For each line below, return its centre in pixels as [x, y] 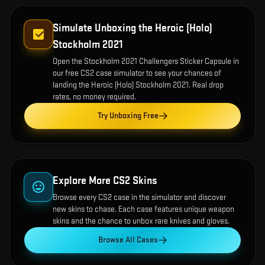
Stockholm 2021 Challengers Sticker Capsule [158, 61]
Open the [68, 61]
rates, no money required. [94, 97]
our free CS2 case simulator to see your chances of [137, 73]
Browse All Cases [128, 240]
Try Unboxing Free [128, 116]
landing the [72, 85]
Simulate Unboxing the [104, 28]
